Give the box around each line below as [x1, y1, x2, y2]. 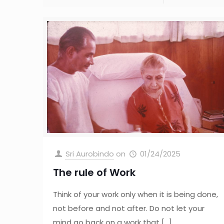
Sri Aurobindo [65, 148, 114, 159]
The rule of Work [53, 165, 136, 179]
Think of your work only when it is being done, [53, 188, 218, 199]
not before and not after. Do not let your [53, 202, 205, 213]
